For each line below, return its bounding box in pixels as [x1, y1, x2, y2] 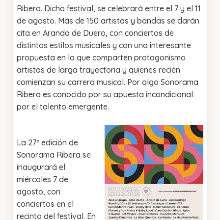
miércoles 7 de [16, 174, 68, 185]
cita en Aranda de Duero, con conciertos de [16, 28, 174, 38]
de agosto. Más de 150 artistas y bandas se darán [16, 16, 199, 26]
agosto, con [16, 187, 60, 197]
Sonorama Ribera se [16, 150, 91, 160]
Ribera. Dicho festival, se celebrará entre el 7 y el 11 [16, 3, 201, 14]
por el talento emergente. [16, 102, 109, 112]
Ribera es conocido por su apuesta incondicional [16, 89, 193, 100]
